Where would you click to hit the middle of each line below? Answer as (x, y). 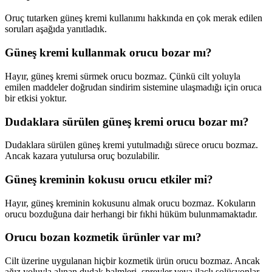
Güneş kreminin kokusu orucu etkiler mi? (109, 179)
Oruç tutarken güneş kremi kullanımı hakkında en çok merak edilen (134, 18)
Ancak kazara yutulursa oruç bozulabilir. (82, 156)
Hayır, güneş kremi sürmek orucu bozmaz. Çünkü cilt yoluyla (123, 76)
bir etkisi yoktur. (36, 98)
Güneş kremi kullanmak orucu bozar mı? (108, 53)
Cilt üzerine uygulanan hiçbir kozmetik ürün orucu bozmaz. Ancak (132, 261)
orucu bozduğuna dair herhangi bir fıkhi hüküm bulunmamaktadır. (131, 214)
